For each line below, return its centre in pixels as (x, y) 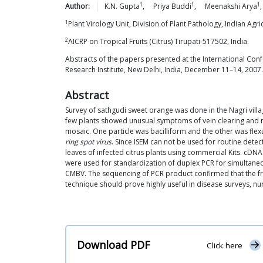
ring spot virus (88, 142)
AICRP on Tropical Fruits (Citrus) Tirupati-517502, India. (159, 41)
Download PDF (114, 245)
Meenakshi (222, 6)
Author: (77, 6)
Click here (224, 246)
